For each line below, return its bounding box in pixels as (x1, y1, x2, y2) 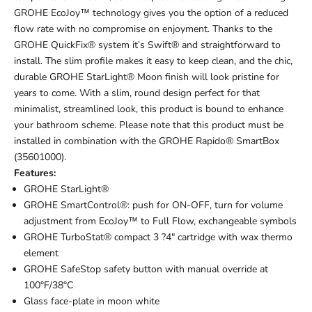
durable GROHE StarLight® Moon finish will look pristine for (14, 70, 279, 84)
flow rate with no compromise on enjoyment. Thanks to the (14, 22, 272, 36)
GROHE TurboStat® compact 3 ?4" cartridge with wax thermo (24, 231, 292, 244)
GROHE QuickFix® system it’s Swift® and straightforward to (14, 38, 281, 52)
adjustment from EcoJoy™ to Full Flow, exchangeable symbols (24, 214, 297, 228)
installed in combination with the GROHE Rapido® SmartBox (14, 134, 279, 148)
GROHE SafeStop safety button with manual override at (24, 263, 268, 276)
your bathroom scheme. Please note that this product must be (14, 118, 283, 132)
